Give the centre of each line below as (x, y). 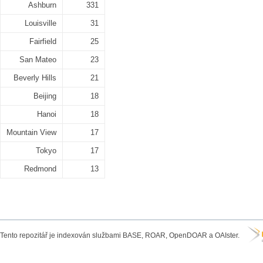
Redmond (40, 169)
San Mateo (38, 60)
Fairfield (43, 41)
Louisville (41, 23)
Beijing (45, 96)
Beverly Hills (35, 78)
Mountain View (31, 132)
